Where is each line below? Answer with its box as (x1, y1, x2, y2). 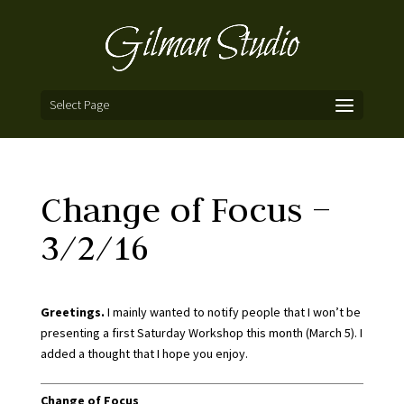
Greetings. (40, 304, 105, 320)
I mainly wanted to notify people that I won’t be (104, 304, 361, 320)
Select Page (49, 96, 109, 113)
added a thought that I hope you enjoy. (40, 345, 248, 362)
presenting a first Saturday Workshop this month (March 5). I (40, 325, 363, 341)
